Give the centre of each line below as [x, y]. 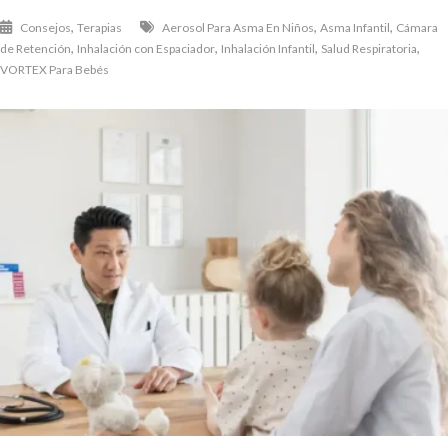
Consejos [45, 28]
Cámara [417, 28]
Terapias [99, 28]
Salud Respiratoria [369, 49]
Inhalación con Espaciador [146, 49]
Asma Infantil [355, 28]
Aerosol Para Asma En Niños [238, 28]
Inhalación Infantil [268, 49]
